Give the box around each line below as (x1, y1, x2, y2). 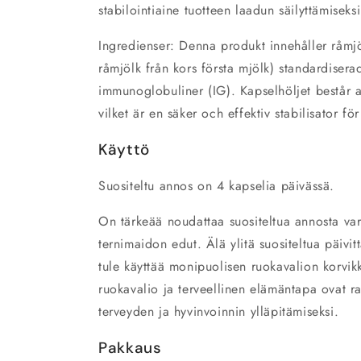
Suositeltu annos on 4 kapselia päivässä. (98, 176, 334, 196)
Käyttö (98, 139, 150, 160)
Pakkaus (98, 338, 162, 359)
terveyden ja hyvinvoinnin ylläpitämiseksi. (98, 302, 339, 322)
